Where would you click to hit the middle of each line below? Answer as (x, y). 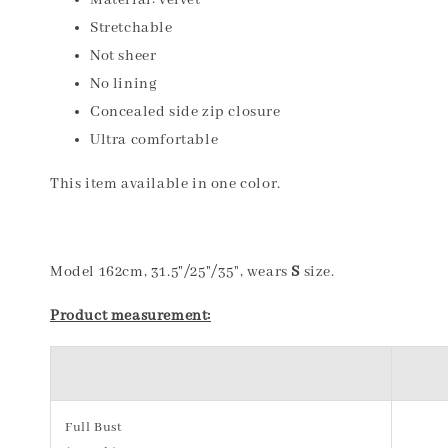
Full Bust (93, 427)
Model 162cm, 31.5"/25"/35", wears (171, 272)
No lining (124, 84)
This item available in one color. (165, 184)
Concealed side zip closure (185, 112)
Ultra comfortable (154, 140)
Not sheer (123, 56)
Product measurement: (130, 316)
